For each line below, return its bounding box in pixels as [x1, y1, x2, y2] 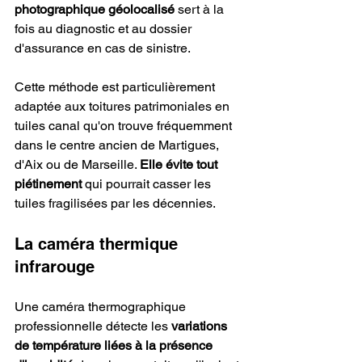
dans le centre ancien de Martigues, [15, 137, 222, 154]
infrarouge [15, 257, 95, 277]
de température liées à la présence [15, 338, 216, 354]
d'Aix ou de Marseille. [15, 157, 140, 173]
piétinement [15, 176, 82, 192]
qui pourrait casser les [82, 176, 214, 192]
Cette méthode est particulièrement [15, 79, 218, 95]
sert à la [175, 2, 227, 18]
